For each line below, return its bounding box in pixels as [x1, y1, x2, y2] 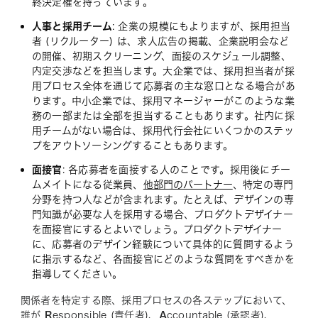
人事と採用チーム [31, 21, 112, 31]
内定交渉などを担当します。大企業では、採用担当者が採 [31, 66, 295, 76]
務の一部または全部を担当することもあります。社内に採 [31, 111, 295, 121]
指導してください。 [31, 269, 123, 279]
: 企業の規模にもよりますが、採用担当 [111, 21, 291, 31]
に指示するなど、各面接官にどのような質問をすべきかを [31, 254, 295, 264]
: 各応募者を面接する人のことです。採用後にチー [62, 165, 291, 175]
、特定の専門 [232, 180, 294, 190]
